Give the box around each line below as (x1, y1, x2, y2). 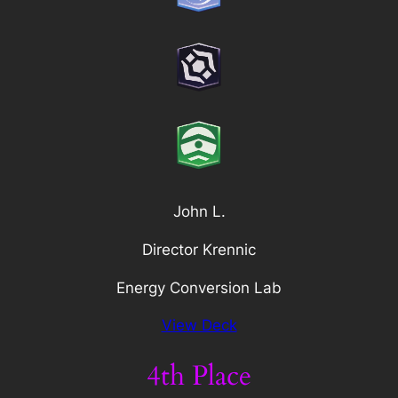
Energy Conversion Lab (116, 278, 282, 297)
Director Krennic (142, 240, 256, 259)
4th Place (147, 357, 251, 395)
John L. (172, 202, 226, 220)
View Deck (161, 316, 237, 335)
